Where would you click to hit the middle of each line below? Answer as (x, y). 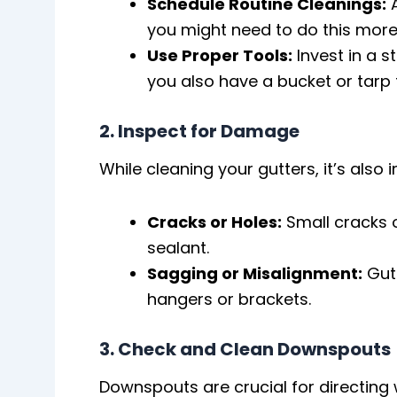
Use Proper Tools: (220, 55)
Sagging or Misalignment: (255, 274)
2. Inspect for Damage (199, 131)
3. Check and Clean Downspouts (245, 350)
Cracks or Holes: (214, 222)
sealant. (178, 248)
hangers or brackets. (229, 300)
